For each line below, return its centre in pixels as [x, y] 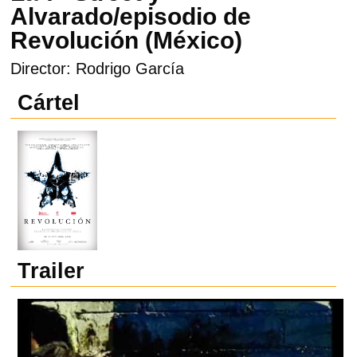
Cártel [49, 102]
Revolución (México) [127, 40]
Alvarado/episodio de [131, 16]
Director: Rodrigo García [98, 68]
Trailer [51, 271]
